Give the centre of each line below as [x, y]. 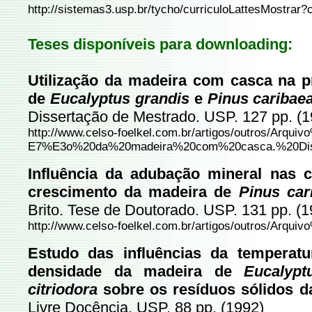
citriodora [63, 289]
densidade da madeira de [136, 271]
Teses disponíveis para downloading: [160, 44]
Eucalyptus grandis [120, 99]
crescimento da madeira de [133, 192]
